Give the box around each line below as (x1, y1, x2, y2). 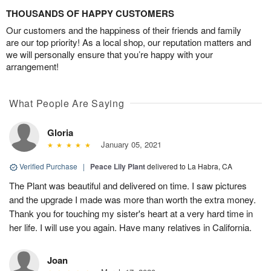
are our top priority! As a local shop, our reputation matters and (6, 36, 251, 49)
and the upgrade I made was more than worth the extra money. (9, 193, 256, 206)
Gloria (47, 126, 73, 140)
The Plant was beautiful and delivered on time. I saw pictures (9, 179, 247, 192)
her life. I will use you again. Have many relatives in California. (9, 221, 252, 234)
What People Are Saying (9, 96, 125, 111)
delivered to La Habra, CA (147, 161, 232, 172)
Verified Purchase (18, 161, 79, 172)
